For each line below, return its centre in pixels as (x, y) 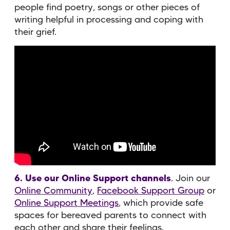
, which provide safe (161, 203)
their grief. (35, 33)
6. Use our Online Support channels (93, 178)
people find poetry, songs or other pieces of (107, 8)
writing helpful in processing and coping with (109, 20)
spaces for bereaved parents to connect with (110, 215)
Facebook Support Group (151, 191)
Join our (191, 178)
